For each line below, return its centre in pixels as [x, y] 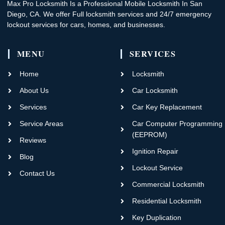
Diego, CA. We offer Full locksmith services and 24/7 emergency [109, 15]
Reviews [33, 140]
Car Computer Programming [177, 124]
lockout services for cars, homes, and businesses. [86, 25]
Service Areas [41, 124]
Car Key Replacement [167, 107]
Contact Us [37, 173]
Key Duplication [156, 217]
